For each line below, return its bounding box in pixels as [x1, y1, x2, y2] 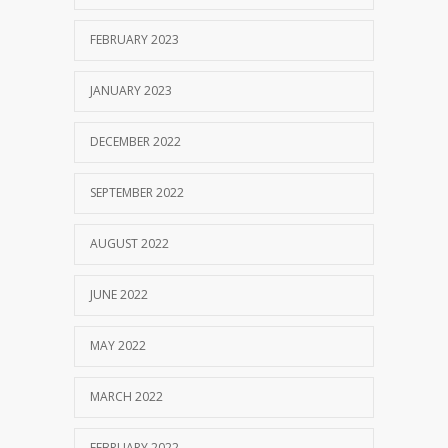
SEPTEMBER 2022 [90, 183, 184, 201]
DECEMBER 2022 [90, 132, 181, 150]
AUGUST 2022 [90, 234, 169, 252]
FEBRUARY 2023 [90, 30, 179, 48]
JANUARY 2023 [90, 81, 172, 99]
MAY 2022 [90, 336, 146, 354]
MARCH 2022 [90, 387, 163, 405]
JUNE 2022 [90, 285, 148, 303]
